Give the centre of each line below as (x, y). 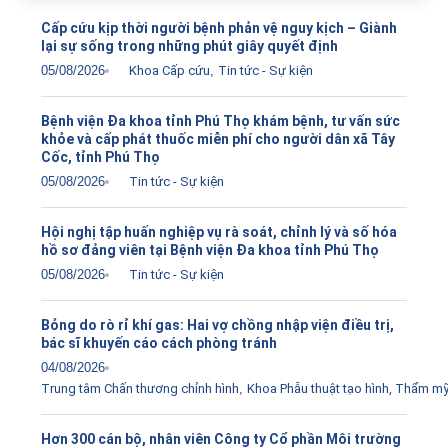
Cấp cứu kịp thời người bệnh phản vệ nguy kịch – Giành (219, 27)
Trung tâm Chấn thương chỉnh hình (140, 388)
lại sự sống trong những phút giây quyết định (189, 45)
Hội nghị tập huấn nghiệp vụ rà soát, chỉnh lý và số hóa (219, 231)
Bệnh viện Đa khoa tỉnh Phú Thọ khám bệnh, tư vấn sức (220, 120)
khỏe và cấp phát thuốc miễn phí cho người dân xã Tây (218, 138)
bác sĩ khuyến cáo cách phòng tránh (159, 342)
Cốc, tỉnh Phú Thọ (100, 156)
